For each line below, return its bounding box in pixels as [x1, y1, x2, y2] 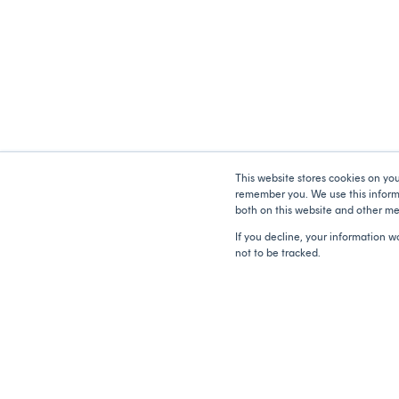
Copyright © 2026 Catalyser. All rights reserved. [36, 254, 339, 272]
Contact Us [89, 303, 160, 321]
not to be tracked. [235, 247, 321, 259]
